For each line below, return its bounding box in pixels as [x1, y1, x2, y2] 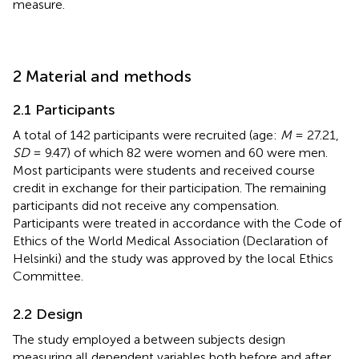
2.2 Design [13, 305, 83, 323]
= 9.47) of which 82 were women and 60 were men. [30, 144, 328, 160]
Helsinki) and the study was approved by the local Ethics [13, 250, 333, 266]
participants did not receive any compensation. [13, 197, 279, 213]
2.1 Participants [13, 100, 115, 119]
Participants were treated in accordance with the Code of [13, 215, 341, 231]
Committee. [13, 268, 83, 284]
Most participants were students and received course [13, 162, 315, 178]
